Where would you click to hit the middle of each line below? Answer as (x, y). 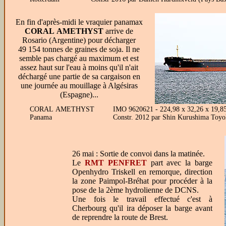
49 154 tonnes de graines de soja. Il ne (79, 49)
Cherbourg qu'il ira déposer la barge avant (142, 208)
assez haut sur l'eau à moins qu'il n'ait (79, 67)
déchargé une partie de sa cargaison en (79, 76)
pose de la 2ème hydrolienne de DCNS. (135, 190)
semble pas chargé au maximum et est (79, 58)
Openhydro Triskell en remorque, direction (142, 172)
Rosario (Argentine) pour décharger (79, 40)
